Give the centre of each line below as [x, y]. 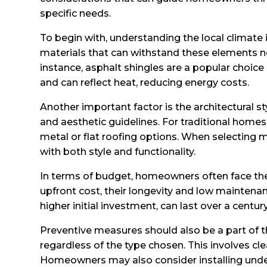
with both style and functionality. [118, 151]
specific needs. [76, 13]
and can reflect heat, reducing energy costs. [145, 82]
